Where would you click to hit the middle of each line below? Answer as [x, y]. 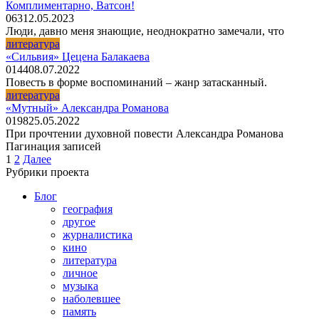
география [88, 209]
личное [80, 273]
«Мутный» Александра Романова [87, 108]
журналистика [98, 234]
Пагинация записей [53, 146]
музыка [80, 286]
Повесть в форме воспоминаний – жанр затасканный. [136, 82]
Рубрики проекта [47, 172]
